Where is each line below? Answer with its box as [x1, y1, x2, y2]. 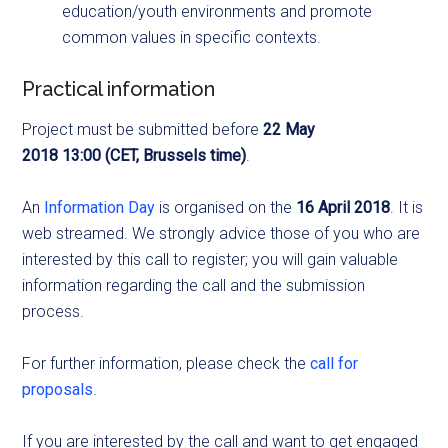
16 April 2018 [296, 197, 391, 217]
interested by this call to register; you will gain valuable [22, 249, 399, 269]
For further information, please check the [22, 353, 311, 373]
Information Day [44, 197, 156, 217]
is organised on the [155, 197, 297, 217]
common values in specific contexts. [62, 27, 322, 47]
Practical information [22, 76, 216, 101]
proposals [22, 379, 94, 399]
